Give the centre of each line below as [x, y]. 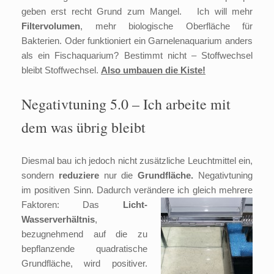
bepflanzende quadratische [84, 249]
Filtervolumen [51, 26]
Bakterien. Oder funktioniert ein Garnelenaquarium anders [137, 41]
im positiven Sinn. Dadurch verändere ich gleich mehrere [137, 190]
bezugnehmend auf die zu [84, 234]
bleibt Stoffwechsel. [61, 70]
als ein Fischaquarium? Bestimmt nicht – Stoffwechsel [137, 56]
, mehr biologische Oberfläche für [166, 26]
